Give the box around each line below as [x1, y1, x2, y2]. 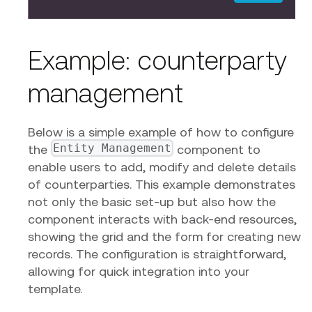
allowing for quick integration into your [28, 264, 249, 279]
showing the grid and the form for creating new [28, 229, 301, 244]
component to [173, 142, 261, 157]
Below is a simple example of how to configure [28, 125, 294, 140]
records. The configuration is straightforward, [28, 247, 286, 262]
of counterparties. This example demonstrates [28, 177, 295, 192]
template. [28, 281, 82, 297]
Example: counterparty [28, 45, 287, 76]
